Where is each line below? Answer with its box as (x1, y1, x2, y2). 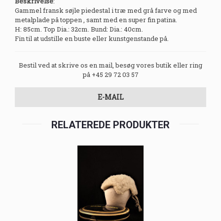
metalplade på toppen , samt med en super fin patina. (15, 15, 177, 25)
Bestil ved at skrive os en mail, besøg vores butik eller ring (19, 61, 202, 70)
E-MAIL (97, 92, 124, 102)
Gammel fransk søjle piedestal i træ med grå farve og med (15, 6, 197, 15)
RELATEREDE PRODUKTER (51, 119, 170, 131)
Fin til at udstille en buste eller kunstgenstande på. (15, 34, 169, 43)
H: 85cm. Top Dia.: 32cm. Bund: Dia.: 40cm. (15, 25, 143, 34)
